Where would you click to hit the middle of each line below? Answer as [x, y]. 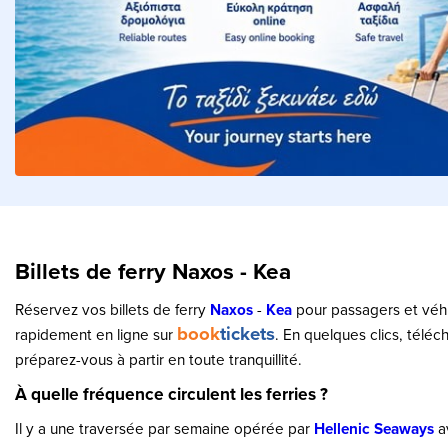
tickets [247, 333]
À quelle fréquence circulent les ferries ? [171, 393]
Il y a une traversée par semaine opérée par [164, 428]
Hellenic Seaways [374, 428]
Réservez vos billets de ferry [112, 309]
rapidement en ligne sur [96, 334]
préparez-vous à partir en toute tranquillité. [158, 359]
